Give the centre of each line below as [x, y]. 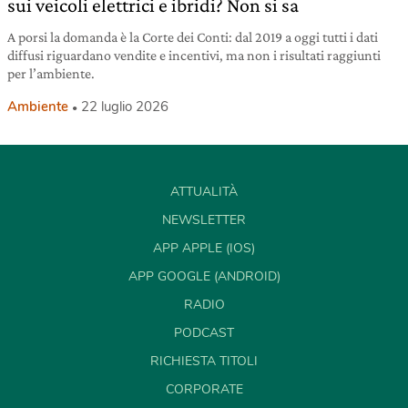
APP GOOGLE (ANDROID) [204, 276]
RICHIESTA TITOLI [204, 361]
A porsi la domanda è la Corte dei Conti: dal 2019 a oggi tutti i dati [193, 36]
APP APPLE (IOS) [204, 248]
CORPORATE [204, 389]
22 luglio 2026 [125, 106]
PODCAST [204, 332]
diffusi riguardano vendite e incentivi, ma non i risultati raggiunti [194, 55]
